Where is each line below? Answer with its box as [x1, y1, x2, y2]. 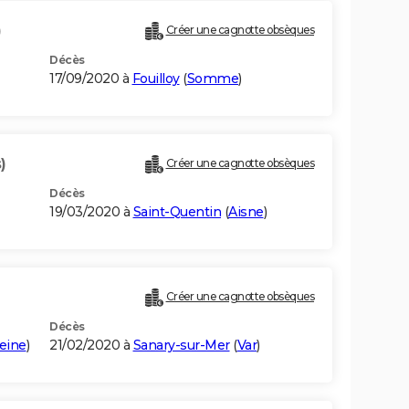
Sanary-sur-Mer [132, 337, 230, 354]
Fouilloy [131, 70, 180, 88]
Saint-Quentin [132, 204, 221, 221]
